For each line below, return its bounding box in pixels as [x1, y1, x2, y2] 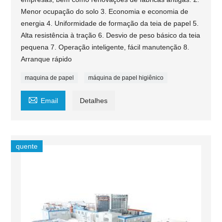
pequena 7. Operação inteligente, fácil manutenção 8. [21, 43, 190, 51]
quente [16, 142, 38, 150]
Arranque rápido [21, 55, 72, 63]
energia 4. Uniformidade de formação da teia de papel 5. [21, 19, 199, 27]
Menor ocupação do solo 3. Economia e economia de [21, 7, 189, 15]
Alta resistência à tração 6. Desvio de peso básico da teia [21, 31, 201, 39]
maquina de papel [25, 74, 74, 81]
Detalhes [80, 96, 108, 105]
